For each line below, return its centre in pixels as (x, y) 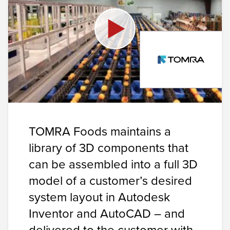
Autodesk (144, 197)
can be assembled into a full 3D (113, 164)
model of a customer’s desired (110, 180)
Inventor (51, 213)
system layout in (73, 197)
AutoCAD (126, 213)
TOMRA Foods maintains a (100, 131)
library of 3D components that (109, 148)
